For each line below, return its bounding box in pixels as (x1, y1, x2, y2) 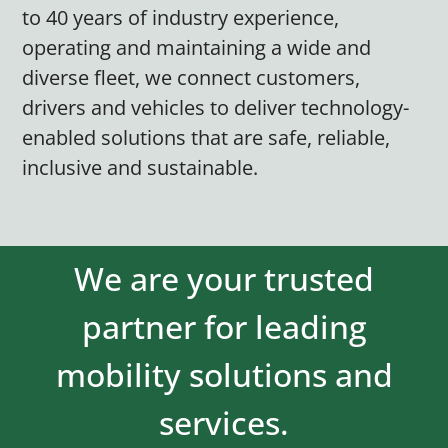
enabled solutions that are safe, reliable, (22, 124, 391, 152)
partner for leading (81, 304, 367, 348)
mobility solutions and (55, 352, 393, 396)
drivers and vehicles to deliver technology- (22, 94, 410, 122)
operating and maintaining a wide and (22, 34, 372, 62)
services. (159, 400, 289, 444)
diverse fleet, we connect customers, (22, 64, 361, 92)
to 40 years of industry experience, (22, 4, 340, 32)
